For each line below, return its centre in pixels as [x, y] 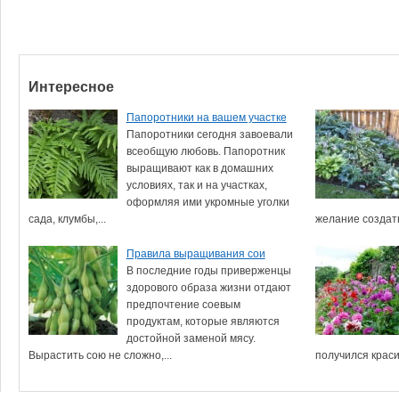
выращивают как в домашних [199, 168]
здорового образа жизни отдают [208, 288]
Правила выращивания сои [195, 254]
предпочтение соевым [183, 305]
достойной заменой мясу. [191, 338]
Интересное [71, 87]
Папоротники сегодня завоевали [209, 134]
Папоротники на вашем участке [206, 118]
